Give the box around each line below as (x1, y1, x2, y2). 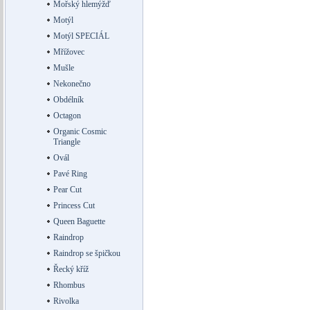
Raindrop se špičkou (53, 248, 120, 258)
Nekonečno (53, 79, 91, 89)
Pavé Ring (53, 169, 87, 179)
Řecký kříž (53, 264, 89, 274)
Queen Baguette (53, 217, 105, 226)
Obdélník (53, 95, 84, 104)
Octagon (53, 111, 81, 120)
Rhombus (53, 280, 85, 290)
